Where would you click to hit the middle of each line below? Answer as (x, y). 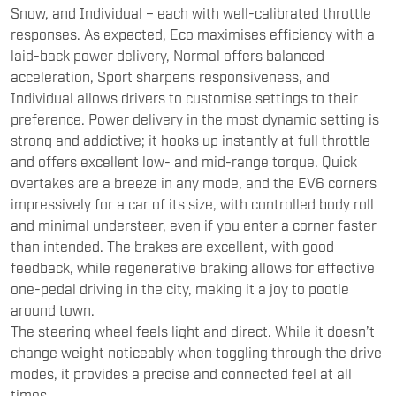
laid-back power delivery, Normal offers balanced (168, 54)
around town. (53, 309)
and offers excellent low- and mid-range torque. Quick (184, 160)
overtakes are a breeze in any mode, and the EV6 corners (194, 182)
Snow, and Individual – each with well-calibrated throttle (191, 12)
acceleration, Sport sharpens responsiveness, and (170, 76)
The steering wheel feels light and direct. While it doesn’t (193, 330)
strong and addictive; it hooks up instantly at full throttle (190, 139)
